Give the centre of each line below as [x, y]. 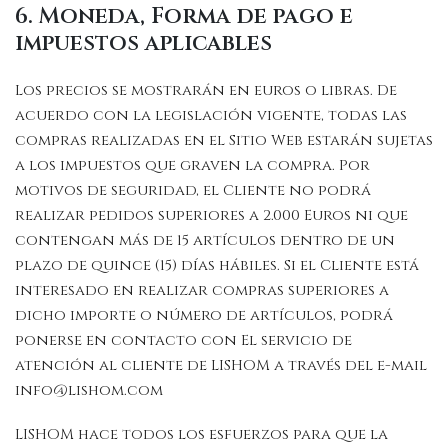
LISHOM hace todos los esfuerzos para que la [201, 434]
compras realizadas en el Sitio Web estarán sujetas [224, 140]
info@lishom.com [89, 390]
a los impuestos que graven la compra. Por [192, 165]
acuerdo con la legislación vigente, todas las [211, 115]
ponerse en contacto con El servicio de [183, 340]
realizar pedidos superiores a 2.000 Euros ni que [211, 215]
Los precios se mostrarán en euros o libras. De [206, 90]
